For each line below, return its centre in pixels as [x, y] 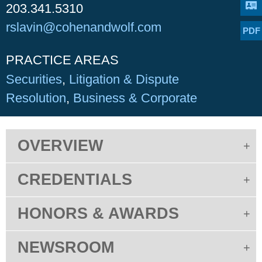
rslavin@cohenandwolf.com [84, 27]
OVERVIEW [60, 146]
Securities [34, 80]
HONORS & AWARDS [98, 214]
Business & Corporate [135, 98]
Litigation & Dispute [124, 80]
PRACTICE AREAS [62, 60]
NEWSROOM [66, 248]
